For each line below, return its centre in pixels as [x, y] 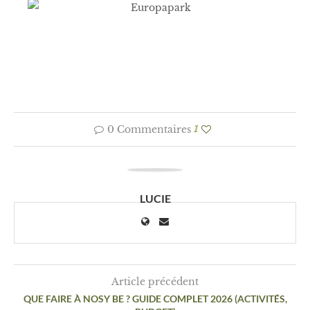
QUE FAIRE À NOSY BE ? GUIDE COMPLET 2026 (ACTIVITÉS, [155, 299]
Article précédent [155, 282]
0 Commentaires [149, 130]
